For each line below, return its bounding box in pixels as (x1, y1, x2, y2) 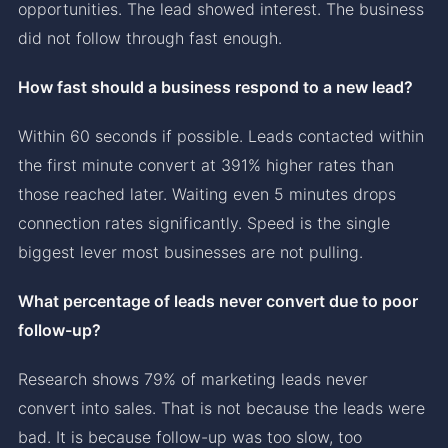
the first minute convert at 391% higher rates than (18, 154, 394, 175)
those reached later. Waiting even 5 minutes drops (18, 183, 396, 204)
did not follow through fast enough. (18, 27, 282, 48)
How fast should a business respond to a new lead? (18, 76, 413, 97)
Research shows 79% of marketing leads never (18, 368, 368, 389)
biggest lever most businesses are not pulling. (18, 241, 363, 262)
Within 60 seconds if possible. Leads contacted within (18, 125, 424, 146)
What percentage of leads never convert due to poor (18, 290, 418, 311)
